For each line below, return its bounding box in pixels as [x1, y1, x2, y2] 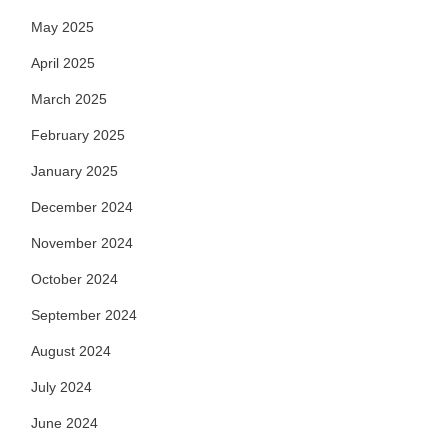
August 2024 [31, 343, 111, 359]
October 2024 [31, 271, 118, 287]
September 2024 [31, 307, 137, 323]
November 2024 [31, 235, 133, 251]
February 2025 [31, 127, 125, 143]
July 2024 [31, 379, 92, 395]
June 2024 [31, 415, 98, 431]
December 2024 [31, 199, 133, 215]
